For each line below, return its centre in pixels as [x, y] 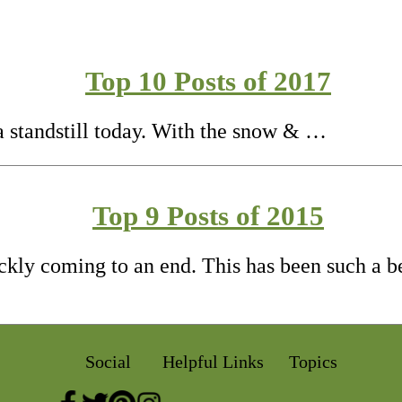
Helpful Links [213, 361]
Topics [313, 361]
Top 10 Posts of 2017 [208, 81]
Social [108, 361]
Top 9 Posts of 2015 [208, 215]
